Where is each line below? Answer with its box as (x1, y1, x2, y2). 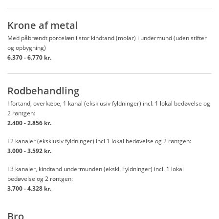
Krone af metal (7, 19, 78, 32)
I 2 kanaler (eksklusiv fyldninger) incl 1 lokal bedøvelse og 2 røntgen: (7, 137, 191, 145)
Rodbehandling (7, 84, 79, 97)
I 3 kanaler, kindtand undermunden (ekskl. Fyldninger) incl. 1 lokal (7, 165, 184, 173)
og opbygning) (7, 44, 46, 52)
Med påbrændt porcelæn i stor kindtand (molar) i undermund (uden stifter (7, 34, 207, 42)
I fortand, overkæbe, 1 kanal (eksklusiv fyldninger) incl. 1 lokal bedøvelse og (7, 99, 210, 108)
